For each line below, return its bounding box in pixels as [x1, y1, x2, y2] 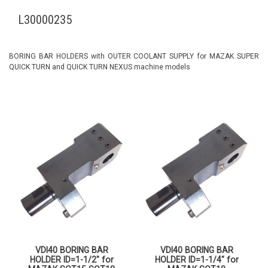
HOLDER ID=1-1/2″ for [29, 254, 114, 264]
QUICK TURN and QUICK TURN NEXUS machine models [9, 63, 190, 72]
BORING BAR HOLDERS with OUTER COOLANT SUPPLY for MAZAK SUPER [9, 52, 259, 61]
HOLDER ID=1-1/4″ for [154, 254, 239, 264]
